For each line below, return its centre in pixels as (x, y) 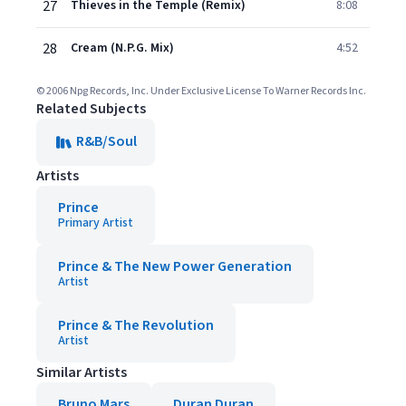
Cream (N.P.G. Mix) (122, 48)
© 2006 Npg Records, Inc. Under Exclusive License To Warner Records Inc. (201, 91)
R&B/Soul (106, 141)
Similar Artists (82, 372)
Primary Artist (96, 223)
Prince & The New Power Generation (175, 266)
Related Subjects (91, 109)
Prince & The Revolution (136, 325)
